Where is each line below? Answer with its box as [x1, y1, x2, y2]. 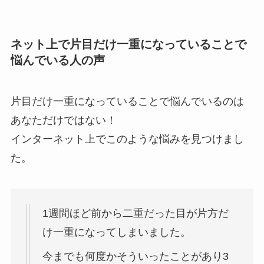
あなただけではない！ [10, 114, 117, 126]
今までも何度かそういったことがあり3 [42, 250, 229, 263]
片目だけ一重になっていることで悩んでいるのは [10, 95, 244, 107]
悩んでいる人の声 [10, 54, 105, 67]
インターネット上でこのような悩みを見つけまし [10, 133, 244, 145]
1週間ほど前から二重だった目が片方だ [42, 207, 229, 220]
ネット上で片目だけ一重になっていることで [10, 38, 246, 51]
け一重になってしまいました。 [42, 226, 191, 239]
